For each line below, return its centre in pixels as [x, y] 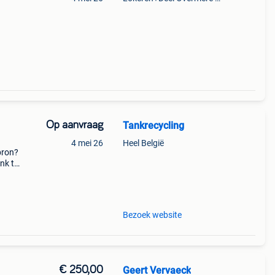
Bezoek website [152, 215]
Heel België [143, 143]
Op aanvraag [74, 125]
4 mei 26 [87, 143]
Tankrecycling [153, 126]
